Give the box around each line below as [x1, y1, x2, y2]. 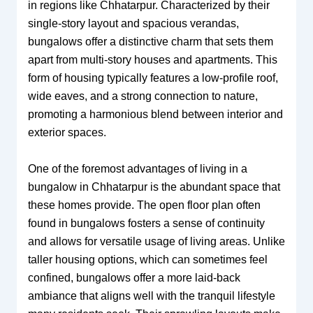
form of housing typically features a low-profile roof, [27, 72, 278, 84]
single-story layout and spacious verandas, [27, 17, 239, 29]
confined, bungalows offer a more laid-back [27, 271, 240, 284]
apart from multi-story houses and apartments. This [27, 54, 277, 66]
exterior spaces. [27, 126, 106, 138]
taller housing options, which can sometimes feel [27, 253, 268, 265]
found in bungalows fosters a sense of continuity [27, 217, 265, 229]
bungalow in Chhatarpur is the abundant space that [27, 180, 280, 193]
